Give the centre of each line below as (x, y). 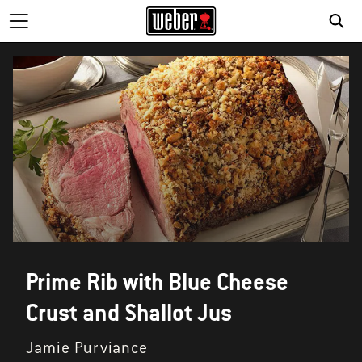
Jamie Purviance (87, 348)
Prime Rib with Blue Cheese (157, 282)
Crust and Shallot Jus (129, 313)
